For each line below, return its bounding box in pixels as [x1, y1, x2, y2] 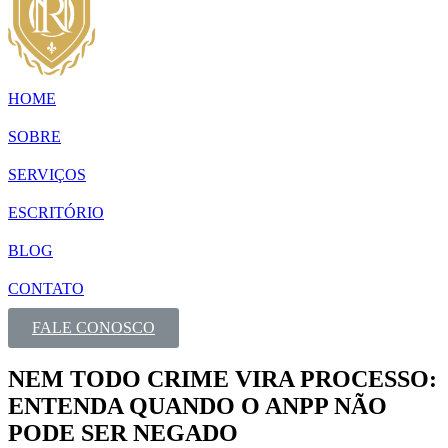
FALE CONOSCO [32, 318, 155, 336]
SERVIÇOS [8, 165, 86, 183]
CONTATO [8, 279, 84, 297]
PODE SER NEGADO [8, 419, 238, 446]
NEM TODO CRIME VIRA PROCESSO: [8, 365, 437, 392]
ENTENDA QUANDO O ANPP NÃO [8, 392, 387, 419]
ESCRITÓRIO [8, 203, 104, 221]
